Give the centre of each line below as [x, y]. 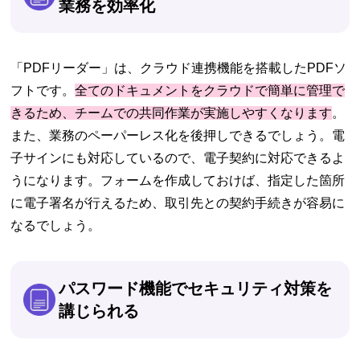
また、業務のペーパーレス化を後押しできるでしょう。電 [178, 136]
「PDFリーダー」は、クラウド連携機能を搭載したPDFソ [179, 68]
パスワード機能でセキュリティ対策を [196, 289]
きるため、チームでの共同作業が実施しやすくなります [172, 113]
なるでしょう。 [56, 226]
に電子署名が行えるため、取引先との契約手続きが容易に [178, 203]
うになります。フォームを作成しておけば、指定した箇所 [178, 181]
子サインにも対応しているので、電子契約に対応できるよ [178, 158]
